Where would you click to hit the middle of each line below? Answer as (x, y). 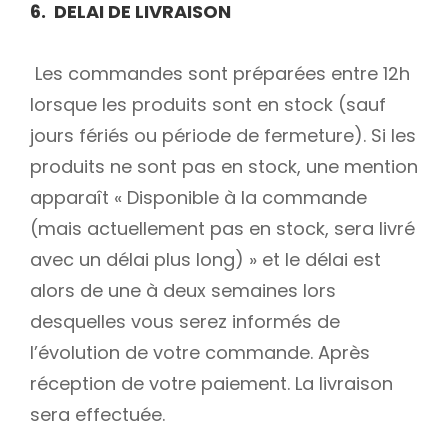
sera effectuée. (97, 415)
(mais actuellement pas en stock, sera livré (222, 229)
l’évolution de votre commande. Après (200, 353)
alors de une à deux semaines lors (183, 291)
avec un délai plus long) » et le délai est (205, 260)
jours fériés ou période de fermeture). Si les (223, 136)
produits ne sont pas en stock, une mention (224, 167)
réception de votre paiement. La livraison (211, 384)
